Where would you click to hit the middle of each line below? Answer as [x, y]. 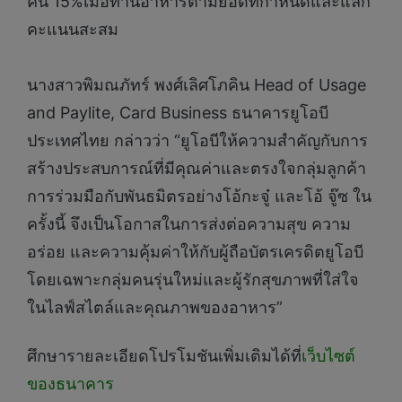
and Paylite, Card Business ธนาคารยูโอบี [178, 113]
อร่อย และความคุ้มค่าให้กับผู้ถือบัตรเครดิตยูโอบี [195, 252]
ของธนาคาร [70, 383]
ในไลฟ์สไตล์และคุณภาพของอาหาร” [155, 308]
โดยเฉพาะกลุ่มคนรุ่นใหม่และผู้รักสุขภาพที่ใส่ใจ [193, 280]
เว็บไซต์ [328, 355]
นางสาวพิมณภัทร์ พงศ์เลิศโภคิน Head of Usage [197, 85]
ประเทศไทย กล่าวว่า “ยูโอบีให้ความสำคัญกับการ [197, 141]
